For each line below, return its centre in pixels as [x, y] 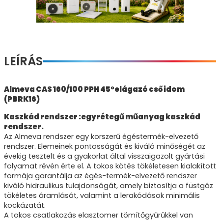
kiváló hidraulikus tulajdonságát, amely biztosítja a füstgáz [109, 185]
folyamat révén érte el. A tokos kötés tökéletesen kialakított [110, 166]
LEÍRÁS [23, 61]
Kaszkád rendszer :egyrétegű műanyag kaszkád [102, 117]
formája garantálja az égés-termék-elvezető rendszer [100, 176]
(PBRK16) [22, 99]
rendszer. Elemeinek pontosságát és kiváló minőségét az [105, 146]
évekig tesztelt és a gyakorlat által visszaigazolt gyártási [104, 156]
